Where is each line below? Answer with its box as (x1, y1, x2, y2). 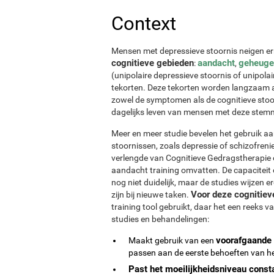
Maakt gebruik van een (128, 235, 216, 245)
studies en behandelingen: (111, 213, 209, 224)
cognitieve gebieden (111, 57, 194, 68)
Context (111, 12, 176, 35)
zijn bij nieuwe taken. (111, 189, 191, 199)
